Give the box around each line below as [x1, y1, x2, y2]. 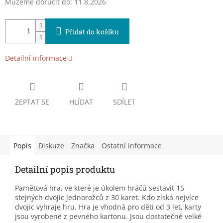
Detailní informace [5, 53, 67, 63]
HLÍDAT [69, 97, 93, 107]
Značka [71, 141, 95, 151]
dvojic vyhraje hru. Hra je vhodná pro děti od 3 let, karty [15, 202, 201, 212]
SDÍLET [113, 97, 135, 107]
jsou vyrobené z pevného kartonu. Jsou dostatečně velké [15, 212, 202, 222]
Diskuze [38, 141, 64, 151]
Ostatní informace [102, 141, 162, 151]
